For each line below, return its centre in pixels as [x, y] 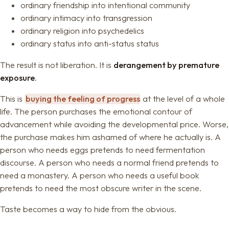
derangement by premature [166, 65]
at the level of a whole [183, 99]
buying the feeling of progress [83, 99]
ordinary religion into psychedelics [82, 31]
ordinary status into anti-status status [90, 44]
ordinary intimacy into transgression [86, 18]
